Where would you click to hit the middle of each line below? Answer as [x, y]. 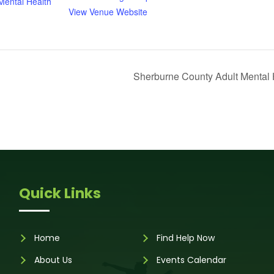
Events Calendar [191, 260]
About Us [53, 260]
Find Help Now [185, 238]
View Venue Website [108, 11]
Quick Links [60, 194]
